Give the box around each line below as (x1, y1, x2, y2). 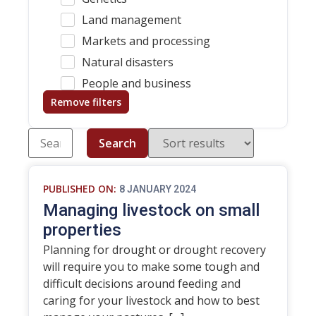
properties (43, 220, 121, 240)
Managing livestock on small (43, 200, 260, 220)
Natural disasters (82, 54, 174, 70)
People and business (82, 75, 191, 91)
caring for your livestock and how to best (43, 293, 260, 308)
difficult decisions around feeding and (43, 276, 241, 291)
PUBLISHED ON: (43, 182, 116, 195)
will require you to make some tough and (43, 259, 260, 274)
